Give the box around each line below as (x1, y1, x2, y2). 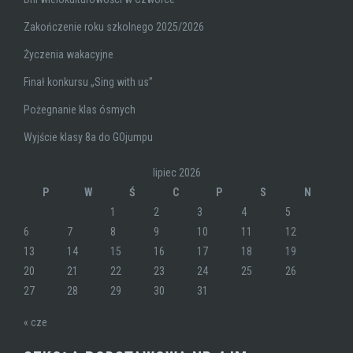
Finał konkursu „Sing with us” (24, 76, 153, 88)
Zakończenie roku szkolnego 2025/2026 (24, 20, 204, 33)
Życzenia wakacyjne (24, 48, 113, 61)
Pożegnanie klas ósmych (24, 103, 136, 116)
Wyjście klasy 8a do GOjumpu (24, 131, 153, 143)
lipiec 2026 (152, 166, 201, 179)
